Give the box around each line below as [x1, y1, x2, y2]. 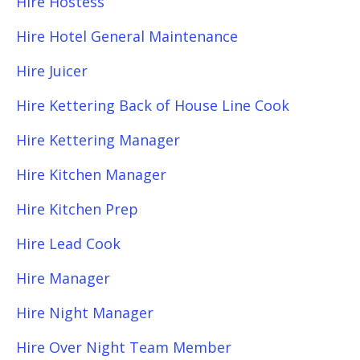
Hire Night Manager [16, 303, 153, 322]
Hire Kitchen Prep [16, 199, 138, 219]
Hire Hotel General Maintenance [16, 27, 238, 46]
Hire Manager [16, 268, 110, 288]
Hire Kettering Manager [16, 130, 180, 149]
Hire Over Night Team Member [16, 337, 231, 357]
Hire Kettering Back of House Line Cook [16, 96, 289, 115]
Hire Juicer [16, 61, 88, 80]
